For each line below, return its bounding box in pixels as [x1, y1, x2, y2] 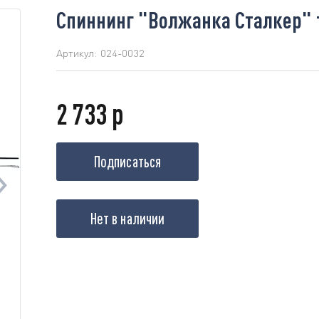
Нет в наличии [90, 209, 165, 227]
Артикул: [56, 46, 97, 60]
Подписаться [93, 152, 162, 170]
